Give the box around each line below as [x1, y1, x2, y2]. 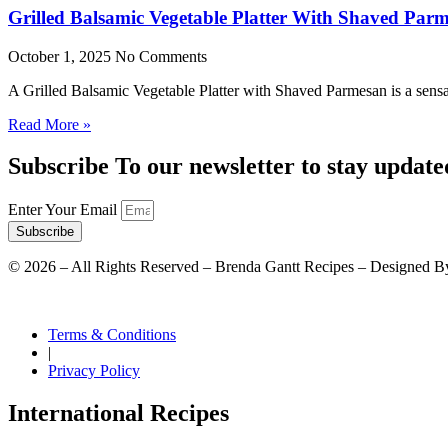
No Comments [115, 47, 207, 65]
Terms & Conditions [48, 326, 176, 344]
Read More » [8, 115, 91, 133]
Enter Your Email [8, 201, 121, 219]
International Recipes [8, 400, 229, 427]
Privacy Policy [48, 362, 140, 380]
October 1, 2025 [8, 47, 115, 65]
